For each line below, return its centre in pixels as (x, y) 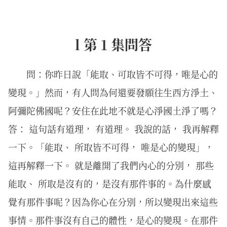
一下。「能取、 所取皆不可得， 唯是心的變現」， (111, 147)
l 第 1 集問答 (113, 44)
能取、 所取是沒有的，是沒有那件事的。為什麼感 (110, 183)
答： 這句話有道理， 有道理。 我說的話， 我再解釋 (113, 129)
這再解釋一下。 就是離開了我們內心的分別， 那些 (111, 165)
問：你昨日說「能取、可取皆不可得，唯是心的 (122, 74)
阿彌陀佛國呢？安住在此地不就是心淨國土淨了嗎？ (113, 110)
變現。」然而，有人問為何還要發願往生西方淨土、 (113, 92)
